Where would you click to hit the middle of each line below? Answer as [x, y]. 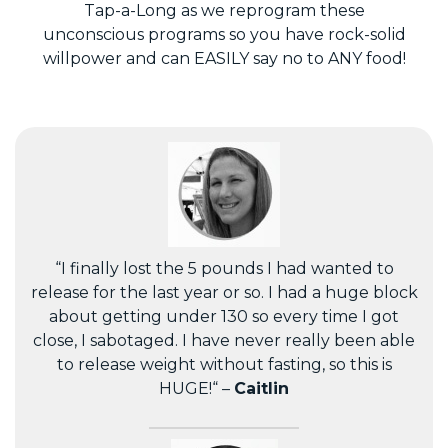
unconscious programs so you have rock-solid [224, 34]
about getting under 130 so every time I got [224, 316]
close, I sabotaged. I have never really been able [224, 340]
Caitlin [261, 388]
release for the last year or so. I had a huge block [224, 292]
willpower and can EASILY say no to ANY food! [224, 58]
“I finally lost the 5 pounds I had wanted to [224, 268]
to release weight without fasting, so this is [224, 364]
